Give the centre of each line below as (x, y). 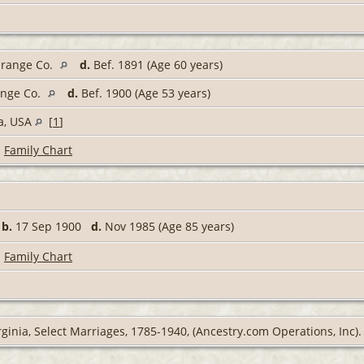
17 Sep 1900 (52, 227)
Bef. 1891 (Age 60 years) (156, 65)
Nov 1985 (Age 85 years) (168, 227)
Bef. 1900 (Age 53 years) (144, 93)
